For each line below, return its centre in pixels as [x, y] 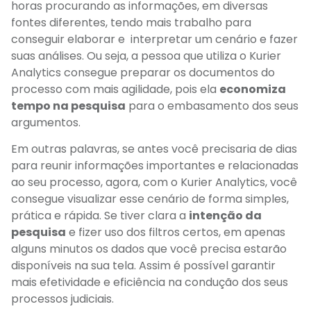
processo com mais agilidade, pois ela [115, 89]
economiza [253, 89]
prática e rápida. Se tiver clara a [100, 216]
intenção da [225, 216]
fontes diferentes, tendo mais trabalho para [131, 22]
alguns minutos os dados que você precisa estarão [149, 249]
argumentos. [47, 122]
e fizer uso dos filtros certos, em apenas [176, 233]
